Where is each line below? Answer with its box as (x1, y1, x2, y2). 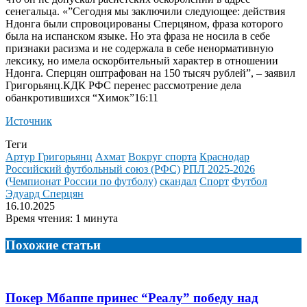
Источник (5, 114, 52, 127)
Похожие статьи (5, 237, 101, 252)
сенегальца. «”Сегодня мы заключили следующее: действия (5, 5, 285, 17)
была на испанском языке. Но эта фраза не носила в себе (5, 29, 270, 42)
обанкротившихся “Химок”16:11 (5, 91, 158, 103)
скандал (160, 175, 197, 187)
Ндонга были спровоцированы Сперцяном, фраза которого (5, 17, 283, 29)
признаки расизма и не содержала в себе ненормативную (5, 42, 273, 54)
